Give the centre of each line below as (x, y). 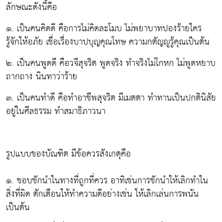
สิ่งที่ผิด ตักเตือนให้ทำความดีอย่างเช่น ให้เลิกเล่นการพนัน (102, 194)
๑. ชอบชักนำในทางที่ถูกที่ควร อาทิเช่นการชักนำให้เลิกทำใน (107, 180)
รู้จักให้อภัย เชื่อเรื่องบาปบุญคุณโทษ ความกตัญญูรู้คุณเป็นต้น (108, 42)
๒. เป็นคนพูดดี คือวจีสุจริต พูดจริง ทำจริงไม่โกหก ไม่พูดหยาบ (111, 63)
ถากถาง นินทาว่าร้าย (42, 76)
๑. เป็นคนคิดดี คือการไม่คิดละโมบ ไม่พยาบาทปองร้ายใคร (104, 28)
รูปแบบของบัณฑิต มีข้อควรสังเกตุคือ (68, 154)
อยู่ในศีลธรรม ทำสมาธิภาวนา (56, 111)
